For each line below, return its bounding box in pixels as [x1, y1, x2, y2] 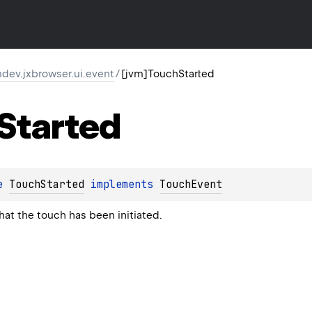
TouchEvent [159, 177, 222, 192]
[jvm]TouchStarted [121, 68, 214, 80]
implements [84, 177, 159, 192]
